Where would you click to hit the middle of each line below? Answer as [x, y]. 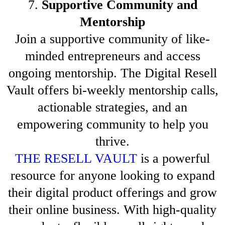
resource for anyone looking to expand [113, 176]
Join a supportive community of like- [113, 39]
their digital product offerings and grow [113, 193]
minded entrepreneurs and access [113, 56]
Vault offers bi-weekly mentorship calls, [113, 90]
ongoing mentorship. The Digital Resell [113, 73]
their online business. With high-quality [113, 210]
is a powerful [174, 159]
